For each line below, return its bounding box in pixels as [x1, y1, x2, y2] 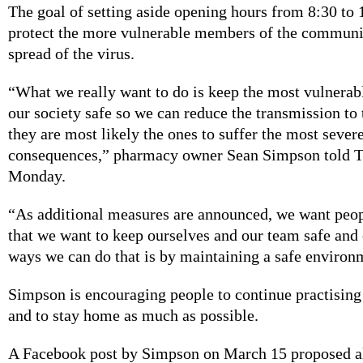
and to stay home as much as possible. [8, 306, 263, 325]
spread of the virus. [8, 45, 135, 63]
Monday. [8, 167, 66, 186]
